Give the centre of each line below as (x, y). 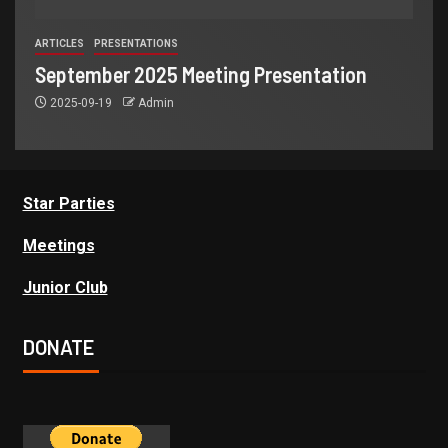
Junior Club (65, 287)
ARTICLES (59, 43)
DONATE (58, 346)
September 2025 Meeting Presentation (201, 73)
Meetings (58, 245)
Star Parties (68, 203)
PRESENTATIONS (136, 43)
